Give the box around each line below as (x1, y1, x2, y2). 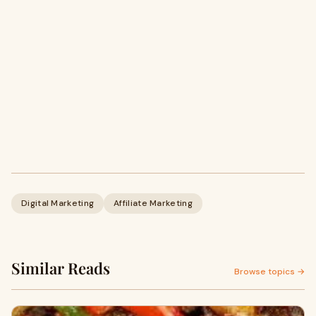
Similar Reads (11, 257, 110, 279)
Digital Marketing (21, 197, 95, 209)
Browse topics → (234, 266, 305, 277)
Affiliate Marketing (114, 197, 193, 209)
